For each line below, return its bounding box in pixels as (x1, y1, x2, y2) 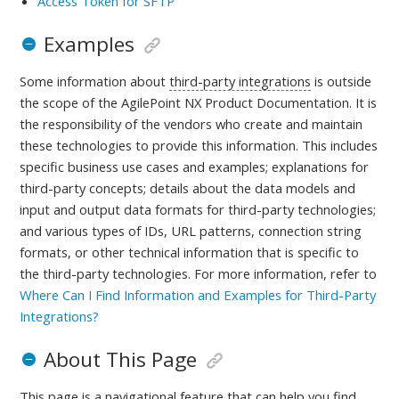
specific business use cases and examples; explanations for (20, 157, 370, 175)
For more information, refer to (194, 264, 378, 282)
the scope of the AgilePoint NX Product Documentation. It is (20, 93, 378, 111)
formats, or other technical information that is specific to (20, 242, 360, 261)
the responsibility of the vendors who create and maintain (20, 114, 363, 133)
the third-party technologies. (20, 264, 195, 282)
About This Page (43, 345, 197, 373)
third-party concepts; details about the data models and (20, 178, 356, 197)
